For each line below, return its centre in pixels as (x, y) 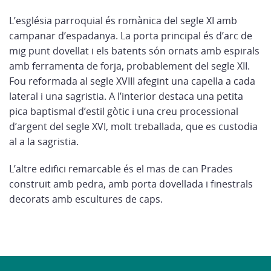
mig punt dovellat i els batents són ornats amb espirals (134, 51)
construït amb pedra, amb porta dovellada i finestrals (131, 184)
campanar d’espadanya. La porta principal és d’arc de (131, 36)
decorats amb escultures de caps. (86, 199)
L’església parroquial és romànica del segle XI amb (123, 21)
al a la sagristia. (44, 142)
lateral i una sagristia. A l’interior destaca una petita (126, 96)
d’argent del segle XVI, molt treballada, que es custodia (133, 126)
